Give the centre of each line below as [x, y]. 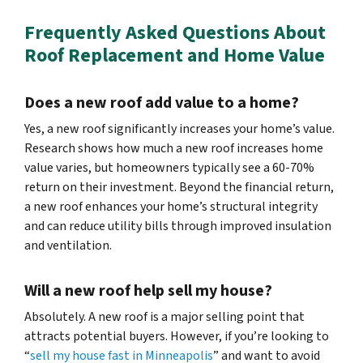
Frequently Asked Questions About [175, 33]
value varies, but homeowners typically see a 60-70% [169, 168]
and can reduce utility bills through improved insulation [178, 226]
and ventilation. [68, 246]
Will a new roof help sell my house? [148, 291]
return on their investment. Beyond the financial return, [179, 188]
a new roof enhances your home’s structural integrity [171, 207]
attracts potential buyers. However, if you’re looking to [177, 337]
